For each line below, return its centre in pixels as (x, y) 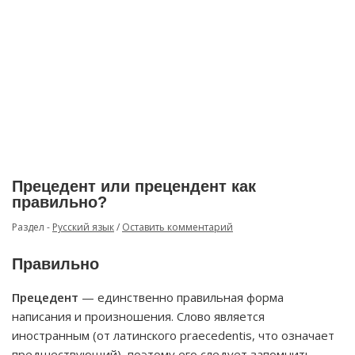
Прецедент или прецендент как (134, 186)
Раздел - (32, 227)
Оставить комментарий (177, 227)
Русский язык (83, 227)
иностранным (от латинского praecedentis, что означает (173, 335)
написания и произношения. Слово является (138, 316)
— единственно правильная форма (181, 297)
